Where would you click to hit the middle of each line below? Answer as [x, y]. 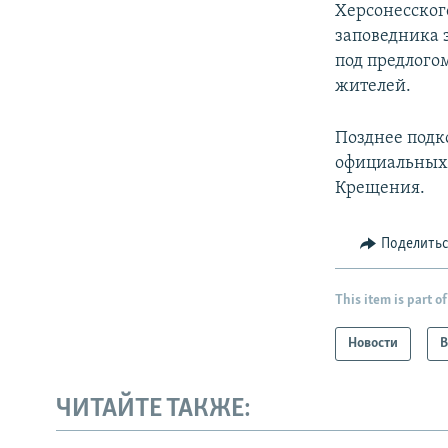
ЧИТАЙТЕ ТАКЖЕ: [153, 409]
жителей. [373, 87]
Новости [373, 343]
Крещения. [380, 189]
